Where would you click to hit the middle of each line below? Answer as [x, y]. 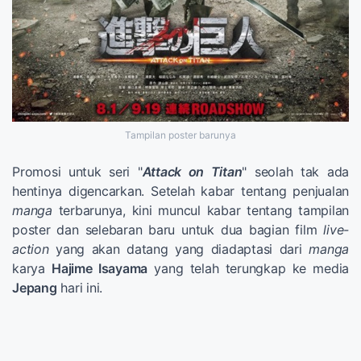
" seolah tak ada [295, 172]
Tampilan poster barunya [180, 135]
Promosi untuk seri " [77, 172]
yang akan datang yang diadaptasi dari [179, 249]
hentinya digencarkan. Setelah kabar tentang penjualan [180, 191]
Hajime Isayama [100, 269]
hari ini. [79, 288]
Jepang [35, 288]
